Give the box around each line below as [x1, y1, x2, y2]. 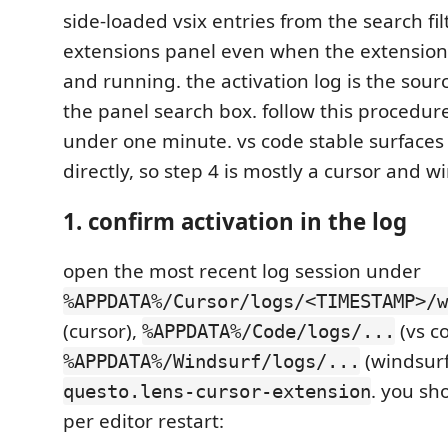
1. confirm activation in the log [63, 205, 407, 237]
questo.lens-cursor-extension [63, 380, 371, 402]
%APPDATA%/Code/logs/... [142, 320, 395, 342]
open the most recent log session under [63, 258, 421, 284]
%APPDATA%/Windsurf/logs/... [63, 350, 360, 372]
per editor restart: [63, 408, 224, 434]
